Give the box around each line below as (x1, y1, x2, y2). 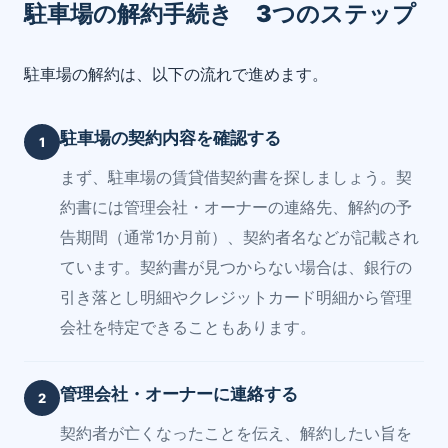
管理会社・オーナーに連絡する (60, 383, 298, 405)
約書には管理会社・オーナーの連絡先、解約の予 (60, 198, 412, 218)
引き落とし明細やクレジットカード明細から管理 (60, 288, 412, 308)
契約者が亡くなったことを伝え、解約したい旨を (60, 424, 412, 444)
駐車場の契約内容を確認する (60, 127, 281, 149)
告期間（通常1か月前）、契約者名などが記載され (60, 228, 419, 248)
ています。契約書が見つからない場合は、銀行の (60, 258, 412, 278)
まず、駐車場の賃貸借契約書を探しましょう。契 (60, 168, 412, 188)
